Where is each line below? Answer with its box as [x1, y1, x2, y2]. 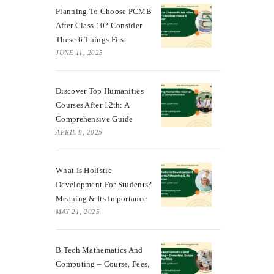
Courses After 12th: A [56, 100, 130, 109]
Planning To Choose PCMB [56, 6, 152, 16]
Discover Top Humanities [56, 86, 144, 95]
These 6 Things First [56, 34, 127, 44]
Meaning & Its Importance [56, 193, 147, 203]
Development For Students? [56, 179, 152, 189]
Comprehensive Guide [56, 114, 133, 124]
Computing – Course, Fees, [56, 259, 150, 268]
